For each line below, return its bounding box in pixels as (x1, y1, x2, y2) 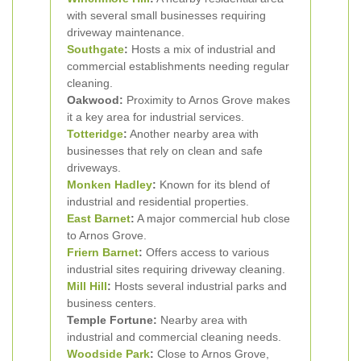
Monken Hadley (67, 178, 152, 191)
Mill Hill (67, 280, 107, 293)
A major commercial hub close (135, 212, 290, 225)
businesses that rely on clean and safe (67, 144, 263, 157)
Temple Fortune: (67, 313, 157, 326)
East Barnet (67, 212, 131, 225)
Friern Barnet (67, 246, 139, 259)
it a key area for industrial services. (67, 110, 244, 123)
